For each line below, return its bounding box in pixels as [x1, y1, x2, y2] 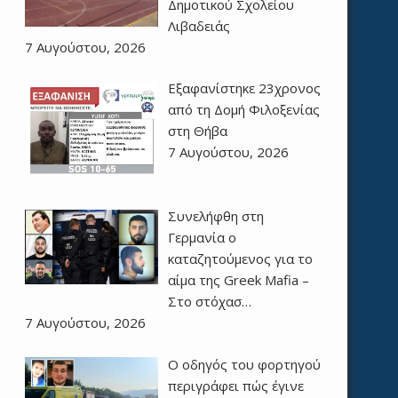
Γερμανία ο [167, 228, 236, 247]
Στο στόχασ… [167, 292, 251, 311]
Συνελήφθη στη [167, 207, 264, 226]
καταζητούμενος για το [167, 250, 313, 268]
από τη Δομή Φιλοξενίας [167, 100, 320, 119]
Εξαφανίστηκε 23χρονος [167, 79, 321, 98]
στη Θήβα [167, 122, 227, 140]
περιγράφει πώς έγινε [167, 376, 304, 394]
